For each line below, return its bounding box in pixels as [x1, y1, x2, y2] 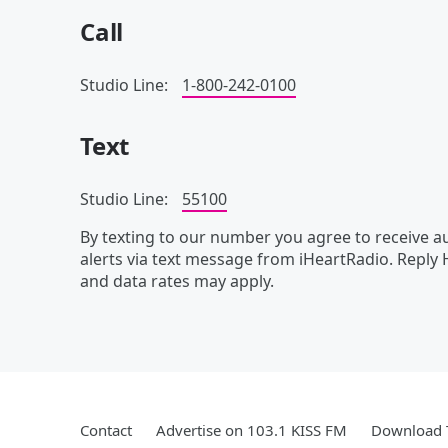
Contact [80, 420, 132, 440]
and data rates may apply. [80, 270, 274, 292]
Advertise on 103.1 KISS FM [156, 420, 347, 440]
